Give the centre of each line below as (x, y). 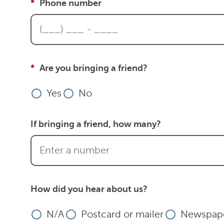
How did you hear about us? (89, 189)
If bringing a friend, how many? (96, 124)
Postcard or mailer (122, 214)
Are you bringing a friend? (93, 68)
